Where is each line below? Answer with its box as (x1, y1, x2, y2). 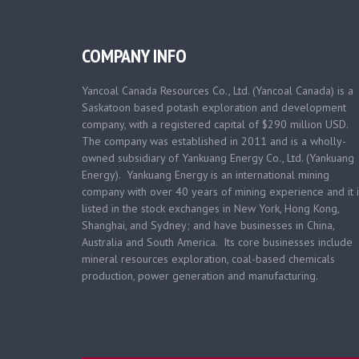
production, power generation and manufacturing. (82, 268, 318, 283)
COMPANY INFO (82, 43, 187, 68)
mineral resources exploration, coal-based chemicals (82, 252, 335, 266)
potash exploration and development (167, 100, 346, 115)
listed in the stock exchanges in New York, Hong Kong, (82, 201, 339, 216)
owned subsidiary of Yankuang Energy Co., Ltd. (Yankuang (82, 151, 354, 165)
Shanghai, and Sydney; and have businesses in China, (82, 218, 334, 232)
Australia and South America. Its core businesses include (82, 235, 353, 249)
